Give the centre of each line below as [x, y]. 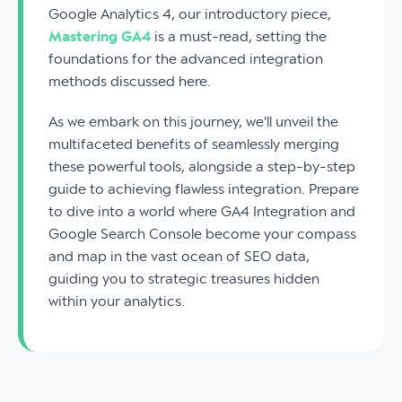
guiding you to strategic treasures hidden [184, 279]
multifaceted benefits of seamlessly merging [194, 144]
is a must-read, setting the [239, 37]
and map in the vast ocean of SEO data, [179, 257]
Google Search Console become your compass [202, 234]
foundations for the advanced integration [186, 59]
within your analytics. [117, 301]
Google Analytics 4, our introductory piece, [190, 14]
